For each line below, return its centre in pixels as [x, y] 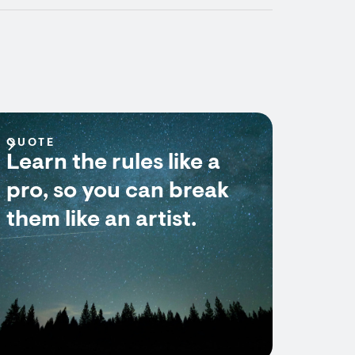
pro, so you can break [118, 192]
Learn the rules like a [113, 163]
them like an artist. [101, 220]
